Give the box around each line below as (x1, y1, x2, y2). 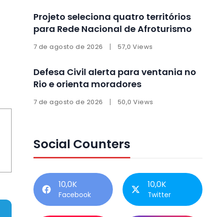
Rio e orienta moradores (33, 78, 141, 91)
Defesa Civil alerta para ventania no (33, 66, 196, 78)
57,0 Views (117, 42, 153, 52)
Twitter (148, 190, 171, 200)
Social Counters (33, 136, 130, 153)
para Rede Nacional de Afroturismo (33, 23, 192, 35)
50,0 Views (117, 97, 154, 107)
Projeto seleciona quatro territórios (33, 11, 191, 23)
